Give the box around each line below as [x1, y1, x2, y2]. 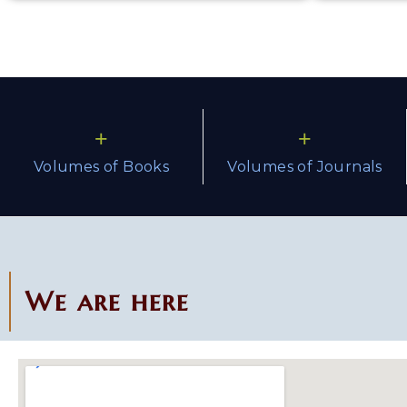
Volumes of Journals [227, 158, 382, 175]
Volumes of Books [33, 158, 170, 175]
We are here [25, 284, 190, 318]
